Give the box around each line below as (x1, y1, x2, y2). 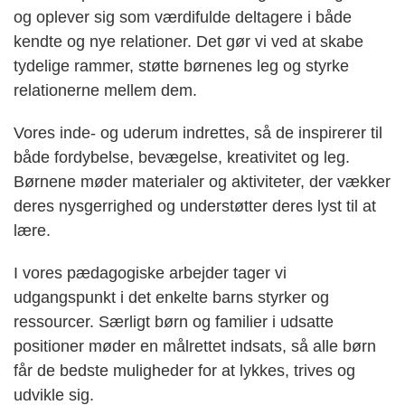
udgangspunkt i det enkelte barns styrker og (14, 288, 329, 307)
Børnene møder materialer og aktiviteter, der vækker (14, 173, 391, 192)
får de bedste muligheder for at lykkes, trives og (14, 362, 355, 381)
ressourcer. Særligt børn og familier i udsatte (14, 313, 334, 332)
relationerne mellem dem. (14, 81, 197, 100)
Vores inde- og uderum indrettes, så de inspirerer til (14, 124, 382, 143)
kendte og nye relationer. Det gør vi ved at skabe (14, 33, 363, 52)
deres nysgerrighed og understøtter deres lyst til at (14, 197, 376, 216)
